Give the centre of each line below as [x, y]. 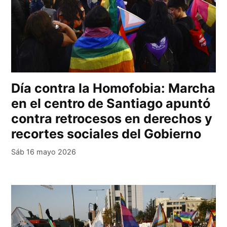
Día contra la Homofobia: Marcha [113, 88]
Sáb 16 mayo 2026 [44, 152]
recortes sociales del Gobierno [106, 134]
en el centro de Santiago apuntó [111, 103]
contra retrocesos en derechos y [112, 118]
